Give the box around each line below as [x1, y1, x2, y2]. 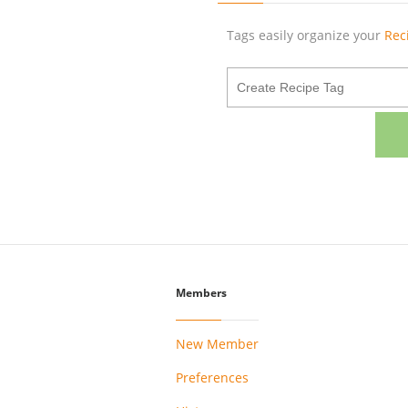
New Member [176, 334, 259, 352]
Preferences [176, 368, 249, 386]
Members [176, 286, 227, 301]
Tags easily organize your [227, 26, 384, 44]
